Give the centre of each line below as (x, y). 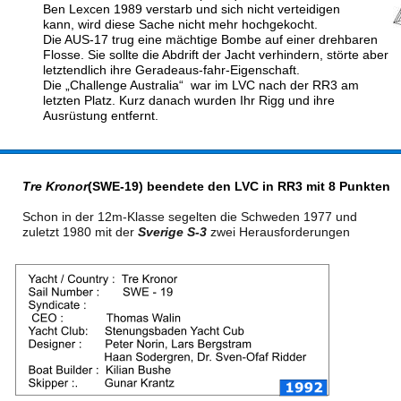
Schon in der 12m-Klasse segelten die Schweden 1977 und (192, 217)
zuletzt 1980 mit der (78, 232)
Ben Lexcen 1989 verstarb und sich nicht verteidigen (193, 9)
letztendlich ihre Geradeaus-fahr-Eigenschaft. (171, 70)
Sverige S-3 (171, 232)
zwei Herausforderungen (280, 232)
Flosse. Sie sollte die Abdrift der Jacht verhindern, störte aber (218, 55)
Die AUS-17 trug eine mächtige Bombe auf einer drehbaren (212, 39)
